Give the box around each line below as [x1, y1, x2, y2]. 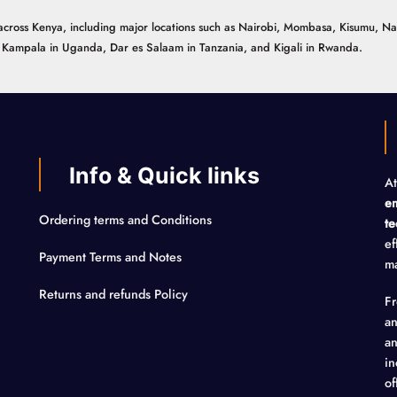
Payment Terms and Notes [39, 247, 185, 266]
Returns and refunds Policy [39, 284, 188, 303]
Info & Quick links [69, 161, 261, 189]
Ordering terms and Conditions [39, 211, 215, 230]
